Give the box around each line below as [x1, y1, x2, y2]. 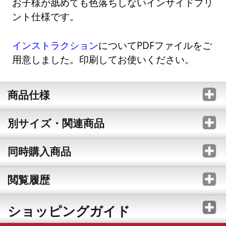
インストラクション [12, 39, 99, 52]
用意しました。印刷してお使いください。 [12, 53, 195, 66]
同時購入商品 [7, 144, 71, 159]
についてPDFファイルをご [98, 39, 212, 52]
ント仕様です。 [12, 10, 80, 23]
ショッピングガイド [7, 202, 130, 220]
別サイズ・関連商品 [7, 116, 104, 131]
